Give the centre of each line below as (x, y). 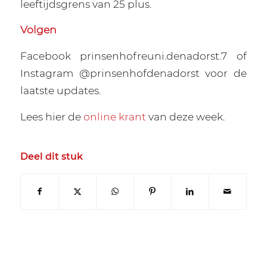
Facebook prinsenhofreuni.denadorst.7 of (133, 56)
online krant (114, 116)
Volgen (38, 30)
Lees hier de (52, 116)
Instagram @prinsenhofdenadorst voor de (133, 73)
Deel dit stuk (51, 157)
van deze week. (185, 116)
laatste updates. (60, 91)
